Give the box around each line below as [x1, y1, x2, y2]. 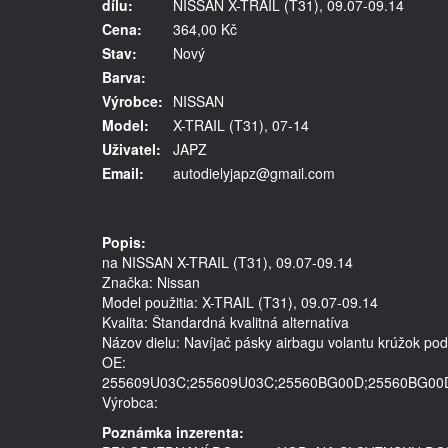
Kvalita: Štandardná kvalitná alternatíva [102, 312, 349, 332]
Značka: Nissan [102, 272, 200, 292]
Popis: [102, 232, 146, 252]
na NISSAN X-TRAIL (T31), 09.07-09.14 [102, 252, 353, 272]
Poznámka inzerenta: [102, 422, 244, 442]
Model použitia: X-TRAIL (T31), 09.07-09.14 [102, 292, 378, 312]
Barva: [102, 67, 146, 87]
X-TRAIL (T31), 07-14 [173, 115, 309, 135]
